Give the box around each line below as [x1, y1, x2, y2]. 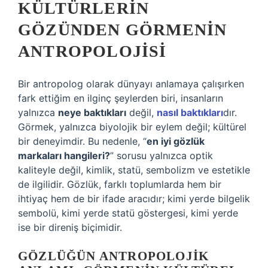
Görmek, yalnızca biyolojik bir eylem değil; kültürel [18, 121, 246, 133]
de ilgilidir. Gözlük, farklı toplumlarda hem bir [18, 178, 221, 190]
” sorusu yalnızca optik [110, 150, 213, 162]
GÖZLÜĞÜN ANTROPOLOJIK [18, 249, 209, 263]
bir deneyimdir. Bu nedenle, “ [18, 135, 147, 147]
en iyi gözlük [147, 135, 205, 147]
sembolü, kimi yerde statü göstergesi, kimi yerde [18, 207, 238, 219]
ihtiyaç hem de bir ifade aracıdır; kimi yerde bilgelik [18, 193, 250, 205]
